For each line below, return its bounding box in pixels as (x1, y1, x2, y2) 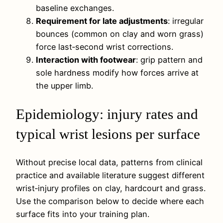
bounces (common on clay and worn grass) (36, 28, 204, 39)
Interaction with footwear (36, 54, 136, 65)
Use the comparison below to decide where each (16, 196, 204, 207)
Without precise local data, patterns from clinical (16, 157, 203, 168)
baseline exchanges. (36, 2, 114, 13)
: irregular (168, 15, 204, 26)
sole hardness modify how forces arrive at (36, 67, 199, 78)
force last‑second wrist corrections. (36, 41, 173, 52)
